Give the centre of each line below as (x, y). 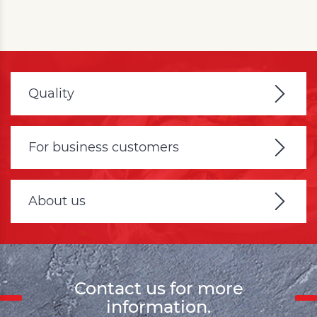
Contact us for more (158, 289)
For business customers (104, 148)
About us (57, 201)
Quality (51, 94)
